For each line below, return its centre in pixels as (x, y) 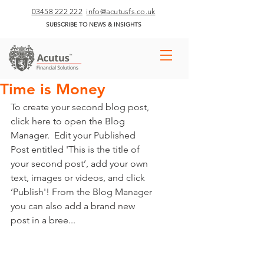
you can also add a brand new (74, 206)
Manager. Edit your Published (74, 135)
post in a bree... (44, 220)
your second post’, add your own (80, 164)
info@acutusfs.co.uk (121, 11)
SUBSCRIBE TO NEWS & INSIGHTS (93, 24)
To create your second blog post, (81, 107)
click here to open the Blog (69, 121)
